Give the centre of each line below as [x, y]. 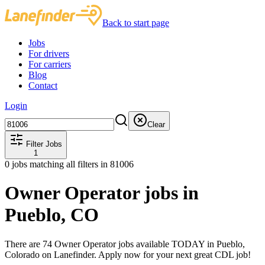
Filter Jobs [43, 144]
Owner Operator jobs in [102, 193]
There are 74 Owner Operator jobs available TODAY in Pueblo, [125, 244]
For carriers [50, 64]
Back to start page [136, 23]
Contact [43, 85]
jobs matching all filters [55, 164]
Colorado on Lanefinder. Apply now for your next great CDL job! [128, 254]
